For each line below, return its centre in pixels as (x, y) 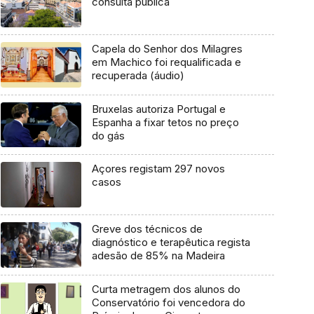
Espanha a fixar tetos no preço (165, 122)
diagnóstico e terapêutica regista (171, 243)
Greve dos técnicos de (147, 229)
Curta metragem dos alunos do (166, 289)
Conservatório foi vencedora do (168, 302)
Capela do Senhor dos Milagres (167, 49)
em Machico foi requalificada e (166, 62)
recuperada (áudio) (138, 75)
